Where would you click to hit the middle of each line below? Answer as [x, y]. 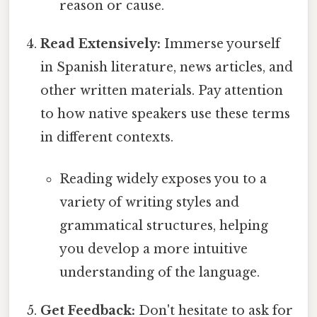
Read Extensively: [101, 44]
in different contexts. [107, 137]
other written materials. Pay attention [162, 90]
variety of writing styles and [149, 203]
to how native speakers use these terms [166, 114]
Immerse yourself [221, 44]
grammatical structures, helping [163, 226]
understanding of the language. [159, 273]
